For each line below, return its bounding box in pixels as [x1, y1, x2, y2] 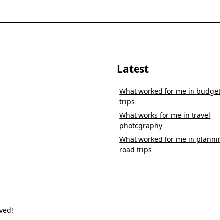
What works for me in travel [119, 110, 211, 120]
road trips [119, 145, 152, 154]
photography [119, 121, 163, 130]
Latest [117, 62, 149, 76]
